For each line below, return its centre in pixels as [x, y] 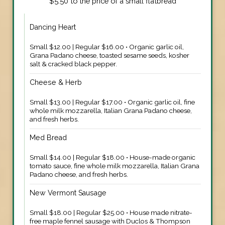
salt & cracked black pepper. [73, 64]
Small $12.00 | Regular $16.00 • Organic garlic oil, [107, 46]
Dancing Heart [53, 27]
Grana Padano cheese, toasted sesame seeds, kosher [109, 55]
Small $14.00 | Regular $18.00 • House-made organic [113, 157]
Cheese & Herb [56, 82]
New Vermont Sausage [68, 193]
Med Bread [48, 137]
